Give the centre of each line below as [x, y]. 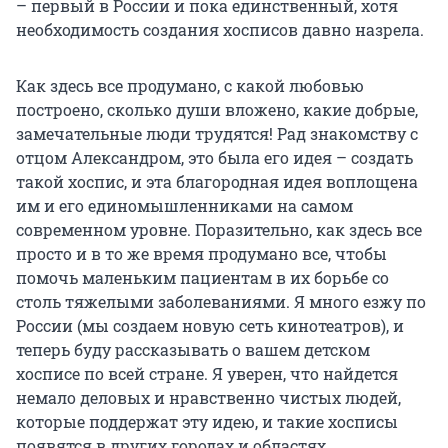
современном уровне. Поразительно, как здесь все [219, 229]
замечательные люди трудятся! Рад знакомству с [217, 133]
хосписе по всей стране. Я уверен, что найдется [207, 373]
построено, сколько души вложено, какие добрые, [217, 109]
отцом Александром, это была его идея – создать [214, 157]
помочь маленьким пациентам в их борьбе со [202, 277]
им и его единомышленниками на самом [184, 205]
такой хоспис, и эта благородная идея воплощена [217, 181]
